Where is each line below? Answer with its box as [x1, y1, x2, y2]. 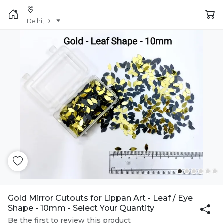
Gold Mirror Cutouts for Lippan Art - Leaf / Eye [8, 193, 193, 203]
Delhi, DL [27, 17, 54, 25]
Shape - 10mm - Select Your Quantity [8, 203, 154, 213]
